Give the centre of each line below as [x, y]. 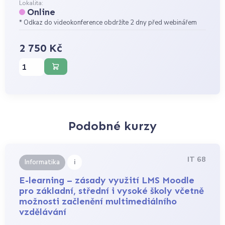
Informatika [42, 162]
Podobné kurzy [113, 126]
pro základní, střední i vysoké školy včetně [112, 191]
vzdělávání [43, 212]
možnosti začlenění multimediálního [98, 202]
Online [41, 12]
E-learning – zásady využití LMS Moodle [107, 181]
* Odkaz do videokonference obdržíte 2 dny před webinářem [108, 22]
